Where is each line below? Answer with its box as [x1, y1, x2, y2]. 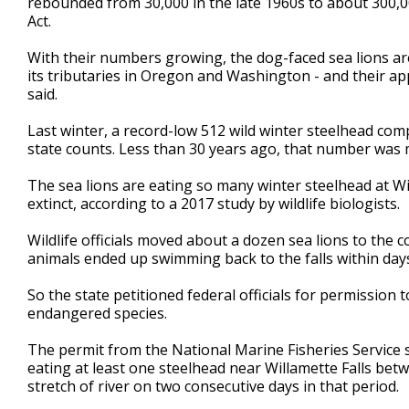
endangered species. [27, 303, 167, 323]
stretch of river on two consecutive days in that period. [27, 376, 399, 396]
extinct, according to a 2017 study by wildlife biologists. [27, 194, 400, 214]
